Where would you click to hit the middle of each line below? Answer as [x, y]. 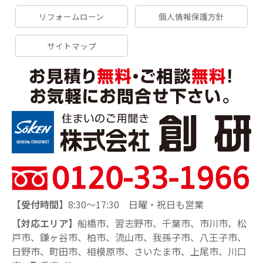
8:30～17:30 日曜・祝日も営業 [136, 204]
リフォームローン [72, 16]
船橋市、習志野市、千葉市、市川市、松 [162, 223]
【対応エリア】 [45, 223]
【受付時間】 [40, 204]
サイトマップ [71, 46]
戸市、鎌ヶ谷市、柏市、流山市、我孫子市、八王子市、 [129, 237]
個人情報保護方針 [191, 16]
